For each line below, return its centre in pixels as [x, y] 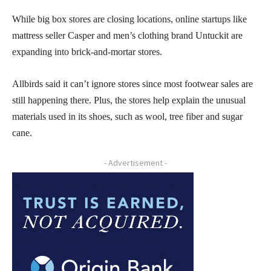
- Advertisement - [135, 162]
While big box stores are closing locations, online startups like [129, 19]
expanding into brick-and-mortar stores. [87, 51]
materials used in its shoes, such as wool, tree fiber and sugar [127, 116]
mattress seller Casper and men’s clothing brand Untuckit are [127, 35]
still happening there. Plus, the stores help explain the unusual [129, 100]
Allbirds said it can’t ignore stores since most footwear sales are [132, 83]
